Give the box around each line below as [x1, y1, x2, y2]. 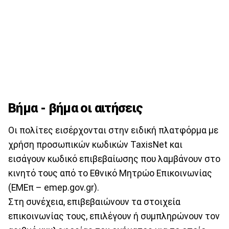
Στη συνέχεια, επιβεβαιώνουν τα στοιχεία [8, 197, 180, 208]
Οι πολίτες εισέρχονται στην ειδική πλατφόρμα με [8, 125, 218, 136]
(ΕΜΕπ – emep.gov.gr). [8, 182, 99, 193]
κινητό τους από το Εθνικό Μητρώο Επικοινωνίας [8, 168, 212, 179]
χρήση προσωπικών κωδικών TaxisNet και [8, 140, 182, 150]
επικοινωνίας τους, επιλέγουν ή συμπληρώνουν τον [8, 211, 220, 222]
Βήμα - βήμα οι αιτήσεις [8, 100, 143, 116]
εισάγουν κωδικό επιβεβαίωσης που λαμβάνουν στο [8, 154, 220, 165]
